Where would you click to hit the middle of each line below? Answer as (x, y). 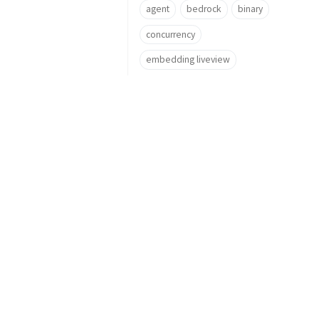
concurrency (171, 34)
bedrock (204, 9)
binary (251, 9)
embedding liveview (188, 60)
